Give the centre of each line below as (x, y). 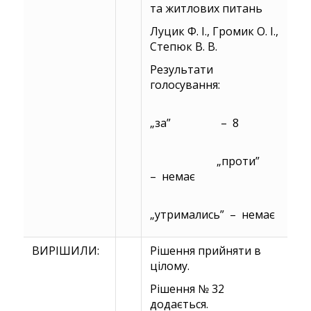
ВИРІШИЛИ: (65, 250)
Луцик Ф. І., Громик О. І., (214, 31)
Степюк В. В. (183, 46)
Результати (181, 69)
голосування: (200, 84)
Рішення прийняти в (205, 250)
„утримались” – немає (212, 215)
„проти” (220, 161)
